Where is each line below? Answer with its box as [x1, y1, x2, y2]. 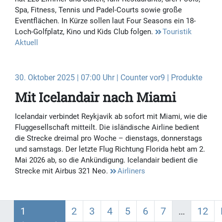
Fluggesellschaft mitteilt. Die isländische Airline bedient [15, 123, 199, 132]
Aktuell [15, 38, 38, 48]
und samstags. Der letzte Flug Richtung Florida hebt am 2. [15, 145, 205, 154]
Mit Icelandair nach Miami [15, 89, 176, 106]
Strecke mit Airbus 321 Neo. [15, 166, 110, 176]
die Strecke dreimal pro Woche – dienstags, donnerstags [15, 134, 202, 143]
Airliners [117, 166, 145, 176]
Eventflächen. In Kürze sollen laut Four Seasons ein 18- [15, 16, 196, 26]
